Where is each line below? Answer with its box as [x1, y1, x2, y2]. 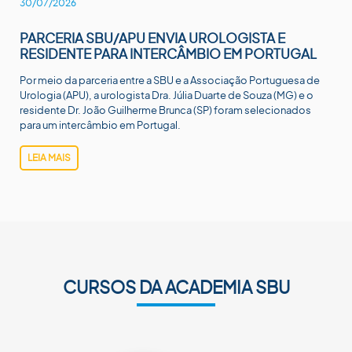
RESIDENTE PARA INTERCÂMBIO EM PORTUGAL [20, 45, 317, 62]
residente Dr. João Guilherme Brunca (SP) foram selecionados [20, 104, 311, 116]
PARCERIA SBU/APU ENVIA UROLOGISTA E [20, 29, 285, 46]
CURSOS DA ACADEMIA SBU [62, 276, 290, 298]
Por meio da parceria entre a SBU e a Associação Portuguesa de [20, 74, 320, 86]
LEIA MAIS [27, 152, 71, 163]
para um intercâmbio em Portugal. [20, 119, 181, 131]
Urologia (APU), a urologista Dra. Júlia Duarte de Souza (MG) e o [20, 89, 313, 101]
